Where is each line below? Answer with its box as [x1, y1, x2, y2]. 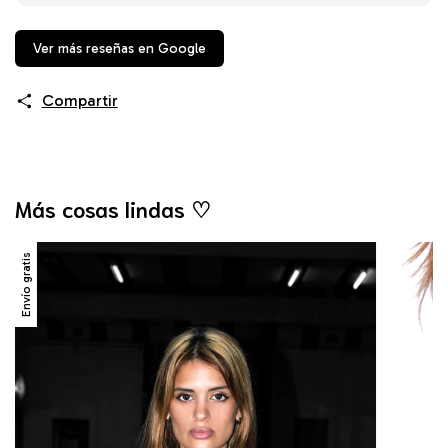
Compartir [41, 91, 118, 111]
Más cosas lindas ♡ [15, 194, 211, 223]
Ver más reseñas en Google [33, 40, 206, 58]
